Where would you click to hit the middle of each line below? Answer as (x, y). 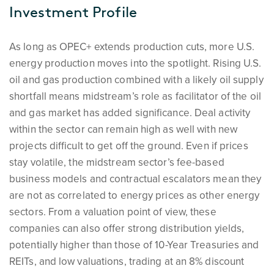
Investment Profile (73, 12)
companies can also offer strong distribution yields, (127, 228)
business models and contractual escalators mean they (135, 179)
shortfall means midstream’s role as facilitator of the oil (135, 96)
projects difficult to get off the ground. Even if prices (129, 146)
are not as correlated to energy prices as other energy (135, 195)
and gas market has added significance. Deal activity (130, 113)
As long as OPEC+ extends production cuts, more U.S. (132, 47)
